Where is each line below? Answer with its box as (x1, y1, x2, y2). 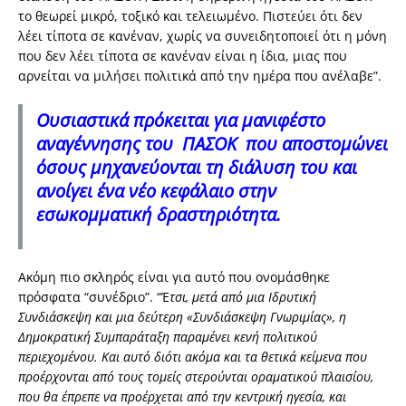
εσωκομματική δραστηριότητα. (36, 202, 285, 227)
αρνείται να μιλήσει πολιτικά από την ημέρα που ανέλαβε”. (18, 67, 382, 85)
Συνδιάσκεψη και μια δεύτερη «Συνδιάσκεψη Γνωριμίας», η (18, 308, 346, 326)
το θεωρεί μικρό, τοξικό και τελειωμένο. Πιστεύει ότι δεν (18, 7, 362, 25)
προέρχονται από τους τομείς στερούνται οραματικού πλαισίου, (18, 368, 373, 386)
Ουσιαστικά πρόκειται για (36, 108, 242, 133)
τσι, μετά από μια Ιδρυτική (169, 288, 316, 306)
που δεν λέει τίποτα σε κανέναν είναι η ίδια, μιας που (18, 47, 347, 65)
